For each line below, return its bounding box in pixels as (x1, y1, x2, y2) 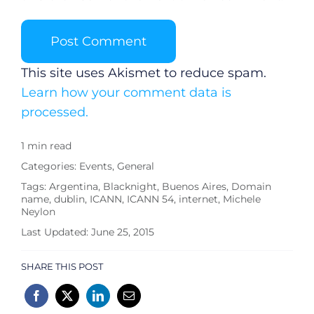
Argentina (48, 180, 98, 193)
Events (78, 159, 112, 172)
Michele (222, 193, 261, 206)
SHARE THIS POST (20, 260, 103, 272)
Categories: (20, 159, 79, 172)
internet (178, 193, 218, 206)
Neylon (20, 205, 55, 219)
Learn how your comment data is (20, 84, 231, 100)
